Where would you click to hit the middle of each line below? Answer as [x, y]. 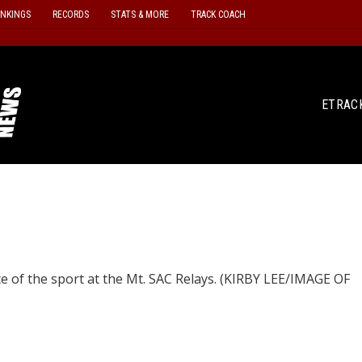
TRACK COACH [218, 14]
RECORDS [70, 14]
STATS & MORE [139, 14]
